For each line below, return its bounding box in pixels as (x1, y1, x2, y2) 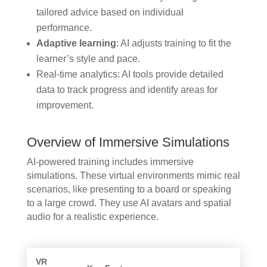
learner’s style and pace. (36, 53, 140, 64)
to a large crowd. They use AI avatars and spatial (26, 197, 231, 208)
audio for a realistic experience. (26, 211, 159, 222)
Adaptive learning (36, 38, 116, 48)
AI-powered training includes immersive (26, 156, 194, 167)
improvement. (36, 100, 94, 110)
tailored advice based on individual (36, 7, 184, 17)
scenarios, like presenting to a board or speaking (26, 184, 231, 194)
